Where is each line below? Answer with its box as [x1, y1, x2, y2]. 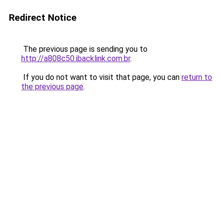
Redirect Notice [9, 12, 76, 23]
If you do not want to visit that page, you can [21, 73, 182, 82]
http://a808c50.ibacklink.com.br [21, 54, 130, 63]
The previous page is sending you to [21, 44, 147, 54]
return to [182, 73, 212, 82]
